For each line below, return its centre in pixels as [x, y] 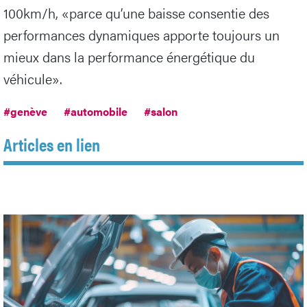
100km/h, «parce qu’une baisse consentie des [136, 13]
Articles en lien [52, 145]
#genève [25, 112]
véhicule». [33, 79]
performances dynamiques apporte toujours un [142, 35]
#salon [161, 112]
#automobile [96, 112]
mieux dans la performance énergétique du [129, 57]
